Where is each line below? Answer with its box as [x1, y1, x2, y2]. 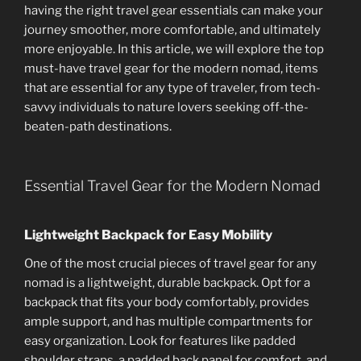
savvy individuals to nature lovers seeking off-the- [24, 99, 309, 114]
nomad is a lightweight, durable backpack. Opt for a [24, 275, 310, 290]
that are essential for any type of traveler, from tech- [24, 80, 321, 95]
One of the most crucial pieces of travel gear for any [24, 255, 317, 271]
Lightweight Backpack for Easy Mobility [24, 226, 272, 243]
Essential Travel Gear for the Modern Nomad [24, 177, 321, 195]
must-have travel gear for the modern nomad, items [24, 60, 318, 76]
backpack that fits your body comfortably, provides [24, 294, 309, 309]
